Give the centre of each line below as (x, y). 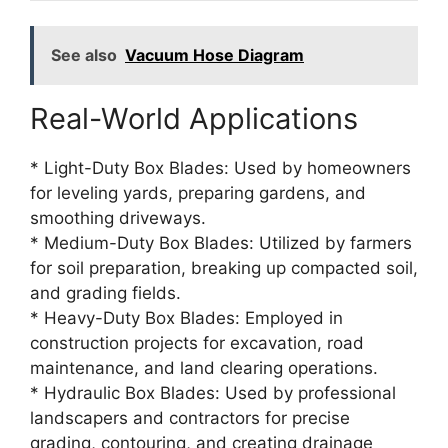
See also (84, 55)
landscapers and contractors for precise (190, 418)
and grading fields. (105, 293)
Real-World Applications (194, 119)
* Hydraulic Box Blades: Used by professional (213, 393)
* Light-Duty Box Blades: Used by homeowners (220, 168)
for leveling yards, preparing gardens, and (198, 193)
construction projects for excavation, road (197, 343)
